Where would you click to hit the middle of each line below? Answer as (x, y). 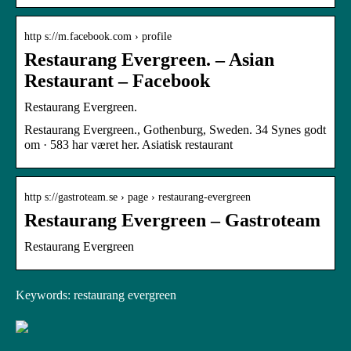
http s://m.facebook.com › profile (98, 36)
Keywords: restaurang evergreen (96, 295)
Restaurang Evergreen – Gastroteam (172, 220)
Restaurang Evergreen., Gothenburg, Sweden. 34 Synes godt (175, 129)
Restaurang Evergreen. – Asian (149, 59)
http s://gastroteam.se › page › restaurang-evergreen (138, 197)
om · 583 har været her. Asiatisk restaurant (128, 144)
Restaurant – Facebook (117, 80)
